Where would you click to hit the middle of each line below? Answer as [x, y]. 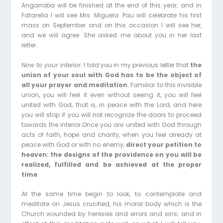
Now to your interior [51, 65]
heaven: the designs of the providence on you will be [111, 154]
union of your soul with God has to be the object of [111, 75]
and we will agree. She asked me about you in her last [111, 35]
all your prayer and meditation [74, 85]
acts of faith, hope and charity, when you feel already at [111, 134]
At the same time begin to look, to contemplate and [111, 194]
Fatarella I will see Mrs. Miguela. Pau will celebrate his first [111, 15]
